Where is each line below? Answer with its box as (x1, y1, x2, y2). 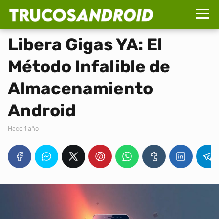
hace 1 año (12, 125, 39, 132)
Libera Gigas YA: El (8, 34, 162, 55)
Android (8, 100, 76, 121)
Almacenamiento (8, 78, 153, 99)
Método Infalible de (8, 56, 170, 77)
